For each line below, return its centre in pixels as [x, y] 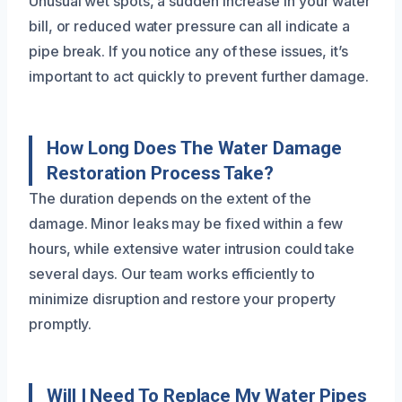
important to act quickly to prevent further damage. [199, 76]
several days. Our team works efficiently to [172, 273]
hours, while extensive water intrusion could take [192, 248]
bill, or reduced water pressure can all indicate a [190, 26]
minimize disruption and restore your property [183, 298]
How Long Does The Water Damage [194, 148]
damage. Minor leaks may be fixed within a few [186, 223]
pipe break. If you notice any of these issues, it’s [188, 51]
